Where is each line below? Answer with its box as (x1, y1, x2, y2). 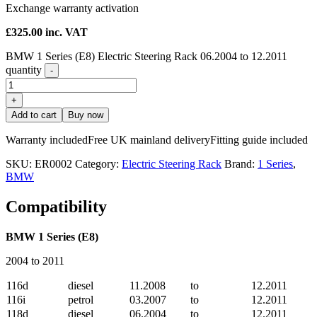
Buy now (68, 110, 103, 121)
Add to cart (11, 110, 57, 121)
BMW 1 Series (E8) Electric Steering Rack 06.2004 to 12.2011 (6, 50, 287, 63)
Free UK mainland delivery (88, 134, 210, 146)
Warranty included (6, 134, 88, 146)
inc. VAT (45, 26, 88, 39)
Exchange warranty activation (6, 2, 139, 15)
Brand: (224, 158, 258, 171)
